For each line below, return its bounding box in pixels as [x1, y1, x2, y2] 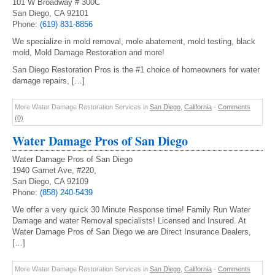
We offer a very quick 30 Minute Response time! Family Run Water [12, 205, 250, 214]
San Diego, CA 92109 [12, 177, 88, 186]
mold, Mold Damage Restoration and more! [12, 48, 165, 57]
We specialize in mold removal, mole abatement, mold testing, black [12, 37, 255, 46]
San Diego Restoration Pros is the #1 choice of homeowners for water [12, 65, 260, 74]
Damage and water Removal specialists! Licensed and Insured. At [12, 216, 246, 225]
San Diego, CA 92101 [12, 9, 88, 18]
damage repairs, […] [12, 76, 85, 85]
